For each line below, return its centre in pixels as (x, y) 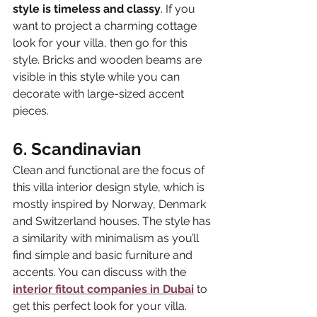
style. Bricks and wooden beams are (109, 60)
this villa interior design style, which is (110, 188)
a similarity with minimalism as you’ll (107, 238)
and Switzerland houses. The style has (113, 221)
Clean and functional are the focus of (110, 171)
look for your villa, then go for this (102, 43)
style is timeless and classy (87, 9)
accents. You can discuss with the (101, 272)
